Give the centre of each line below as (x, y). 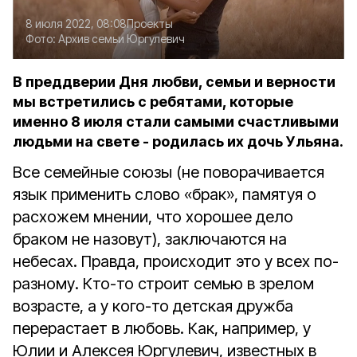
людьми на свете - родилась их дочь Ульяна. (178, 141)
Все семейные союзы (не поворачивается (169, 172)
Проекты (150, 24)
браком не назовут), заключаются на (150, 239)
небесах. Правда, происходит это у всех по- (176, 261)
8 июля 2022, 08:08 (76, 24)
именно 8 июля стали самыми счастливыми (176, 122)
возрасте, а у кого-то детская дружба (153, 306)
